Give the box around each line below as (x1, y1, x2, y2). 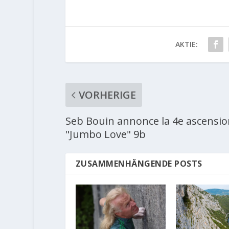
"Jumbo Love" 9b (65, 127, 146, 141)
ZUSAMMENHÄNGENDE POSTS (75, 157, 202, 169)
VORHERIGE (78, 87, 136, 102)
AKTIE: (175, 39, 198, 49)
